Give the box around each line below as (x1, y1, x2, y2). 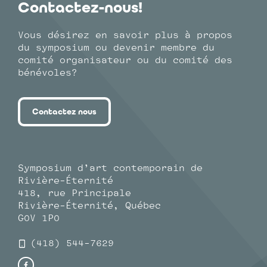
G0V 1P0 (18, 212, 60, 223)
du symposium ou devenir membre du (18, 42, 215, 53)
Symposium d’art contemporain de (18, 162, 203, 173)
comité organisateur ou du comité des (18, 54, 232, 66)
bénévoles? (18, 67, 77, 78)
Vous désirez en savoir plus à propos (18, 29, 232, 41)
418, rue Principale (18, 187, 131, 198)
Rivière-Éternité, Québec (18, 200, 161, 211)
